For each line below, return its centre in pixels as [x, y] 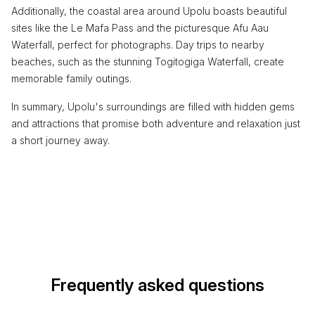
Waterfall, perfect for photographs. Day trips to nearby [138, 44]
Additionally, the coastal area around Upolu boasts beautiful [149, 11]
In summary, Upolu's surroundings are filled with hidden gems [153, 106]
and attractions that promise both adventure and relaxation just [156, 123]
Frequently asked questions [157, 285]
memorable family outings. [71, 78]
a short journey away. [60, 140]
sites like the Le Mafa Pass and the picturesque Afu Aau [140, 27]
